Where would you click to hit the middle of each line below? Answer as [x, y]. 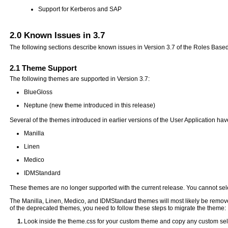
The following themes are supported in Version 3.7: [80, 79]
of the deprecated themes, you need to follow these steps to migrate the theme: [118, 208]
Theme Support [49, 68]
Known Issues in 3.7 [63, 35]
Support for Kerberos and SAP [80, 9]
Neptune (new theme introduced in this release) [90, 105]
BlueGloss [38, 92]
